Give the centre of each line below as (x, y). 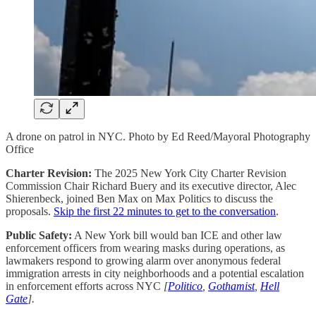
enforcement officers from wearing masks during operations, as (145, 248)
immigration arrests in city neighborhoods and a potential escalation (155, 273)
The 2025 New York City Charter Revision (190, 173)
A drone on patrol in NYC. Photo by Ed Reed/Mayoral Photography (158, 136)
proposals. (30, 211)
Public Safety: (39, 235)
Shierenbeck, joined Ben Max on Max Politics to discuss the (139, 198)
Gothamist (231, 286)
